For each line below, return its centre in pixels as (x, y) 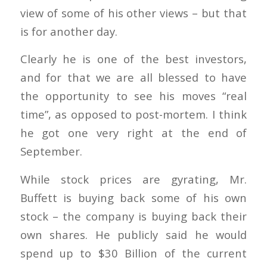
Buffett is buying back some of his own (133, 197)
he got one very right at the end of (133, 133)
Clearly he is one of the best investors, (133, 59)
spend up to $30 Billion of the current (133, 253)
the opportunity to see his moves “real (133, 96)
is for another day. (69, 31)
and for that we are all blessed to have (133, 77)
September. (51, 151)
